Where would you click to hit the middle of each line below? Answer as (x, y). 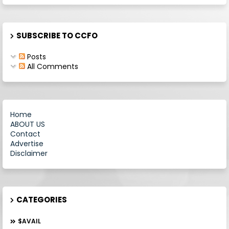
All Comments (52, 66)
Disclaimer (29, 153)
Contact (25, 134)
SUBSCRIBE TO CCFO (57, 36)
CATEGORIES (42, 200)
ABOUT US (28, 124)
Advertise (27, 144)
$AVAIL (29, 221)
